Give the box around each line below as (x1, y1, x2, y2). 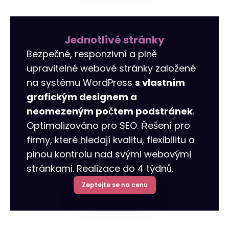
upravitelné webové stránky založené (27, 61, 196, 75)
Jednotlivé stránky (64, 32, 165, 47)
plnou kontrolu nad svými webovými (27, 147, 191, 161)
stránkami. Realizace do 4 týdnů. (27, 162, 173, 175)
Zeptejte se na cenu (81, 180, 148, 189)
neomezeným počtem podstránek (27, 104, 193, 118)
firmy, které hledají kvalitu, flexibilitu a (27, 133, 195, 146)
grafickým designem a (27, 90, 137, 103)
